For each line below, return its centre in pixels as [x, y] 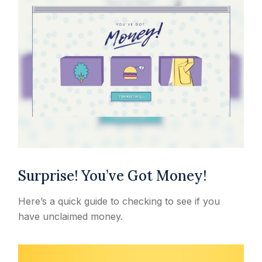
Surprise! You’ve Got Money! [113, 175]
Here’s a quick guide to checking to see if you [119, 201]
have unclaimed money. [71, 216]
